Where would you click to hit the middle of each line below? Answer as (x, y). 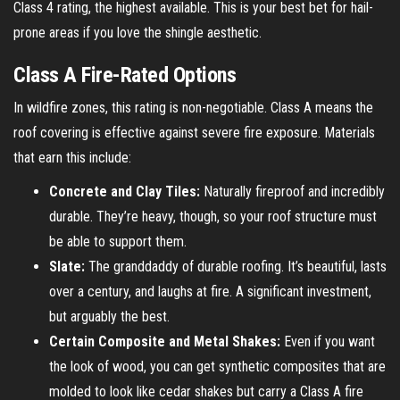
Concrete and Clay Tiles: (125, 191)
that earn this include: (72, 157)
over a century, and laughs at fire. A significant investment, (210, 291)
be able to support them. (118, 241)
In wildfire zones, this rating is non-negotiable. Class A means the (193, 107)
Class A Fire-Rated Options (125, 75)
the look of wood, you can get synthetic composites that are (217, 366)
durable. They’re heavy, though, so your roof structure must (213, 216)
